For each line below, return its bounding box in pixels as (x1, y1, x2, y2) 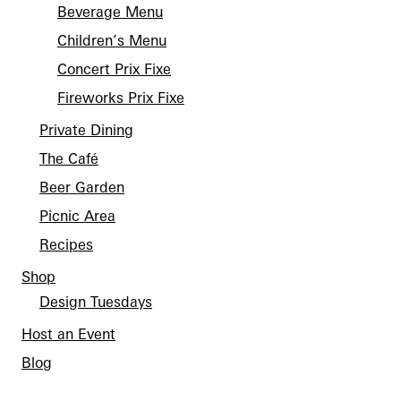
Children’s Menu (57, 31, 166, 49)
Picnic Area (39, 207, 115, 225)
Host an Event (21, 325, 115, 343)
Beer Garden (39, 178, 124, 196)
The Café (39, 149, 98, 167)
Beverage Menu (57, 3, 163, 21)
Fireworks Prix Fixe (57, 89, 184, 107)
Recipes (39, 235, 93, 253)
